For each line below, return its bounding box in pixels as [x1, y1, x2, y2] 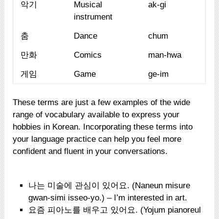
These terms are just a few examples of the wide [13, 97, 191, 107]
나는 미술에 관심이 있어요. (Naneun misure [28, 181, 191, 191]
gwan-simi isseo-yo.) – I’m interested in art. [28, 193, 188, 203]
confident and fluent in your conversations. [13, 146, 168, 156]
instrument [74, 12, 113, 22]
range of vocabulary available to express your [13, 109, 180, 119]
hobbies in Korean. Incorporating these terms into [13, 122, 193, 131]
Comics [74, 50, 102, 60]
